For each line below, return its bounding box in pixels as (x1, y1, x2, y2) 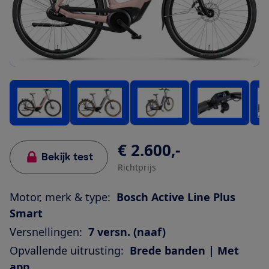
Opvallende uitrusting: (10, 243, 124, 258)
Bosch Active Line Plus (116, 190, 235, 205)
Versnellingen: (10, 225, 82, 240)
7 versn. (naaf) (88, 225, 166, 240)
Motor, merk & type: (10, 190, 110, 205)
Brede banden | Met (130, 243, 239, 258)
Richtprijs (118, 162, 156, 174)
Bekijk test (41, 151, 93, 164)
